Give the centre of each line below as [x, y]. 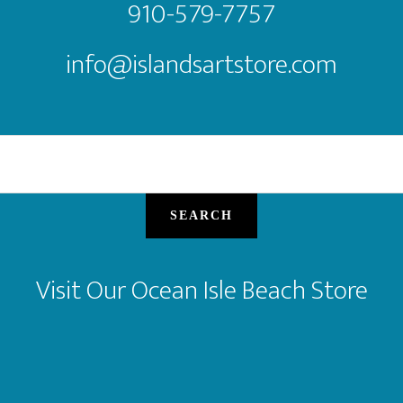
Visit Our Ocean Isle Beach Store [201, 291]
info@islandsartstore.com [201, 65]
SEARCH [201, 215]
